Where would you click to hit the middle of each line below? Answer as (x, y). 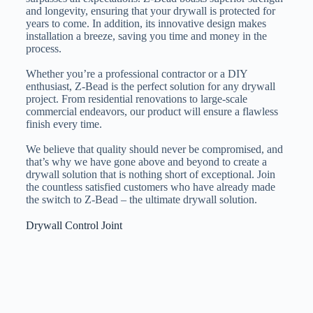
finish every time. (64, 124)
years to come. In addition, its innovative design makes (146, 24)
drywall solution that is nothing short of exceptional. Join (150, 175)
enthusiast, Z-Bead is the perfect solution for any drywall (150, 87)
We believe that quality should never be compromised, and (154, 150)
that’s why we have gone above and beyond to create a (146, 162)
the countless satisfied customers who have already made (150, 187)
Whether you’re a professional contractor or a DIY (136, 74)
